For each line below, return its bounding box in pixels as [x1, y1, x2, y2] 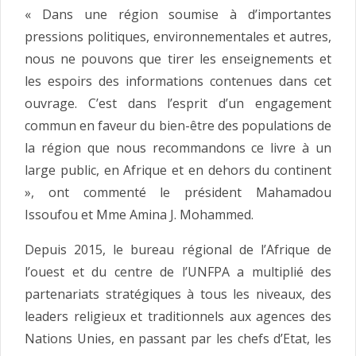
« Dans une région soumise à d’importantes [25, 6, 331, 24]
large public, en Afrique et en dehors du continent [25, 161, 331, 180]
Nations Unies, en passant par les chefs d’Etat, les [25, 330, 331, 348]
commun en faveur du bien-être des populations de [25, 117, 331, 135]
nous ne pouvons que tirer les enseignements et [25, 50, 331, 68]
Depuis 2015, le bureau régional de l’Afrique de [25, 241, 331, 259]
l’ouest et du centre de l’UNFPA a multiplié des [25, 263, 331, 281]
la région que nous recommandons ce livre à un [25, 139, 331, 157]
